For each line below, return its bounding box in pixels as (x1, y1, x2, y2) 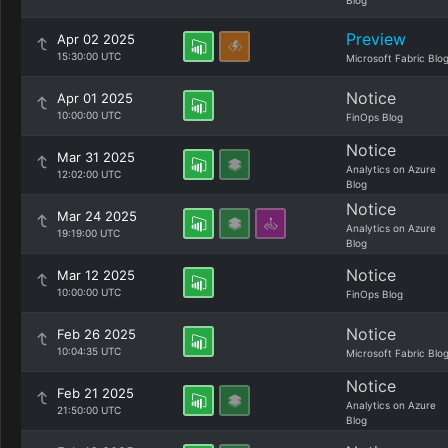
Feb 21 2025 (57, 385, 134, 401)
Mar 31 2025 (57, 149, 135, 165)
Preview (346, 29, 406, 49)
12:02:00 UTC (57, 168, 121, 180)
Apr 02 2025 (57, 31, 135, 47)
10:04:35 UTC (57, 345, 121, 357)
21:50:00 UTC (57, 404, 121, 416)
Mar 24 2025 (57, 208, 137, 224)
